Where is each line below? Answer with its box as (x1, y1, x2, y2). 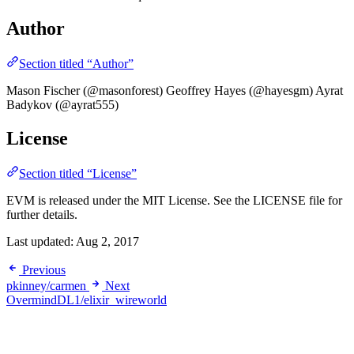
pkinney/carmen (6, 278, 89, 292)
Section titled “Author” (19, 56, 134, 70)
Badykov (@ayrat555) (6, 97, 119, 111)
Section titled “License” (19, 166, 137, 180)
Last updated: (6, 234, 76, 248)
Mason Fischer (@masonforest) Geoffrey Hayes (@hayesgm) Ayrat (6, 83, 343, 97)
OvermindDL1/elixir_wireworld (6, 292, 167, 307)
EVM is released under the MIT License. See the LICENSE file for (6, 193, 342, 207)
